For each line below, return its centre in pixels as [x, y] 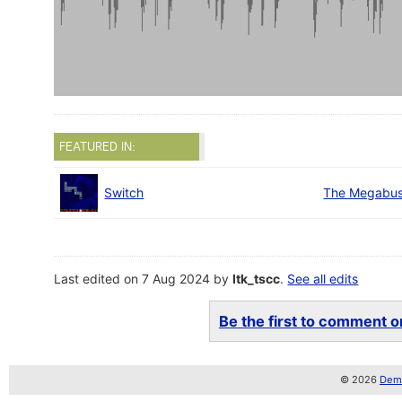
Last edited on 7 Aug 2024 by [144, 279]
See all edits [323, 279]
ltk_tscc [257, 279]
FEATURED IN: [98, 147]
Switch [124, 193]
